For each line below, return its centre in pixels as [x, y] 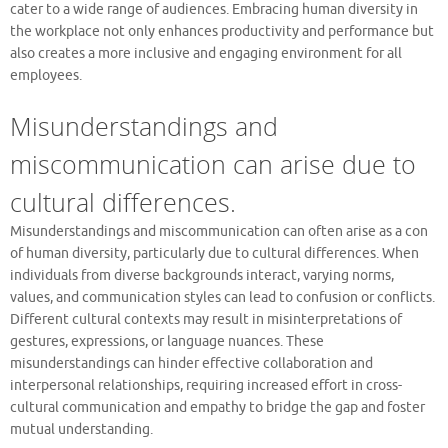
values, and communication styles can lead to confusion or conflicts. [222, 297]
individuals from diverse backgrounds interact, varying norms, [202, 275]
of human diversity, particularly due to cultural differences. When [214, 253]
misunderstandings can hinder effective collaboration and [191, 363]
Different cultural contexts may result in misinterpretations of [206, 319]
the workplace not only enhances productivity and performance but [222, 31]
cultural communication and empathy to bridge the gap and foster [217, 407]
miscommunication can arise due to [213, 163]
